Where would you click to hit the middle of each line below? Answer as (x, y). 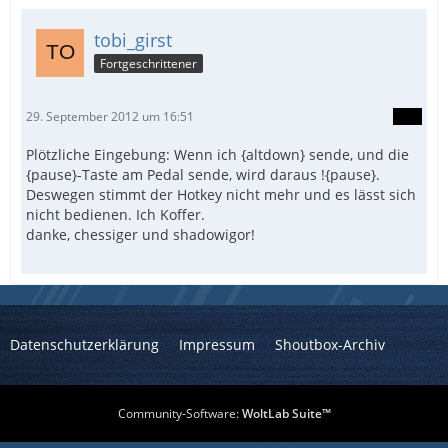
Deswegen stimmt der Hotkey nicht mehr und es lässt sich (221, 194)
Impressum (217, 344)
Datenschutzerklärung (84, 344)
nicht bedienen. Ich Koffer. (115, 214)
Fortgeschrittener (148, 63)
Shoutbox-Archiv (330, 344)
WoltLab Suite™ (286, 413)
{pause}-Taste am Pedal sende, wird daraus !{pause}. (203, 174)
